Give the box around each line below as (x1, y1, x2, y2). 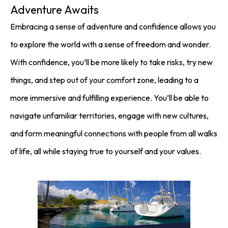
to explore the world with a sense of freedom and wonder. (10, 39, 211, 49)
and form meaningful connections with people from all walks (10, 128, 217, 138)
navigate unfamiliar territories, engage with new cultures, (10, 110, 209, 121)
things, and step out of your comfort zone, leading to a (10, 75, 198, 85)
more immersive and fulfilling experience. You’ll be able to (10, 93, 209, 103)
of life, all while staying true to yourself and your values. (10, 146, 201, 156)
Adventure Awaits (10, 3, 99, 17)
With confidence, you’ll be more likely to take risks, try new (10, 57, 213, 67)
